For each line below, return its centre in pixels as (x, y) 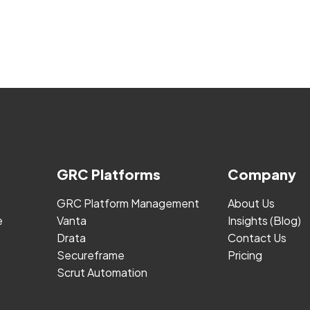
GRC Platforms (108, 174)
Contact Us (257, 238)
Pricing (245, 255)
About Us (251, 203)
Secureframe (90, 255)
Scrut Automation (102, 272)
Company (262, 174)
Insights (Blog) (264, 220)
